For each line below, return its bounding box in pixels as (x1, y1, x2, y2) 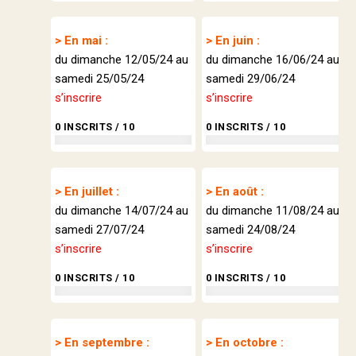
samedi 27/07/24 (54, 222, 144, 237)
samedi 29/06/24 (205, 72, 295, 87)
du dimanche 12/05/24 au (54, 52, 188, 68)
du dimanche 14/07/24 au (54, 203, 188, 218)
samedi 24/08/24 (205, 222, 295, 237)
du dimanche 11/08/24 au (205, 203, 339, 218)
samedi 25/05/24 (54, 72, 144, 87)
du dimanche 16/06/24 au (205, 52, 339, 68)
